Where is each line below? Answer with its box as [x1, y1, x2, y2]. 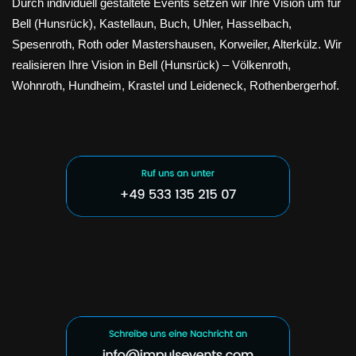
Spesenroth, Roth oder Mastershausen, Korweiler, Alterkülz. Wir [12, 37, 342, 51]
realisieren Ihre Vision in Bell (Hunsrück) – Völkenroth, [12, 57, 291, 72]
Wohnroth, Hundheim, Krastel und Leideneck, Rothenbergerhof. [12, 78, 339, 92]
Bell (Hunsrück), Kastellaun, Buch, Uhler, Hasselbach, [12, 16, 292, 30]
